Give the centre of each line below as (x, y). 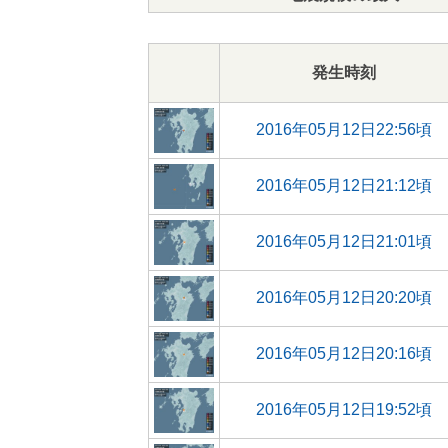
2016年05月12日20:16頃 (344, 353)
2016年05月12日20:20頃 (344, 297)
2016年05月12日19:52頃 (344, 409)
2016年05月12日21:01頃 (344, 241)
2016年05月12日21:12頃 (344, 185)
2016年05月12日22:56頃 (344, 129)
